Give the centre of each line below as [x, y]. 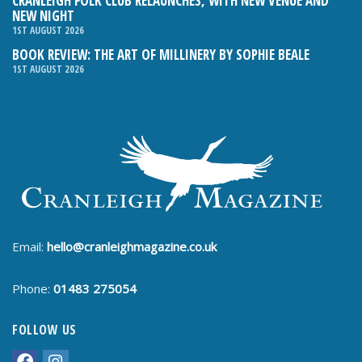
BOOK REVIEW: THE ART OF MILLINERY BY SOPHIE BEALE [161, 55]
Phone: [33, 288]
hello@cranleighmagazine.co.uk [132, 246]
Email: [29, 246]
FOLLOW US [44, 330]
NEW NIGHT [43, 16]
